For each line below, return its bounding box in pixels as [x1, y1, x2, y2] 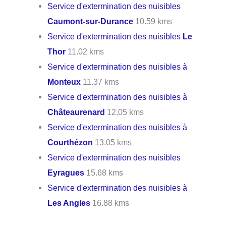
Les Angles [47, 198, 91, 208]
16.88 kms [90, 198, 130, 208]
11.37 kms [81, 77, 120, 87]
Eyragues [47, 168, 85, 178]
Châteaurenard [47, 107, 105, 117]
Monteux [47, 77, 81, 87]
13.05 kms [93, 138, 132, 147]
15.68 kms [84, 168, 124, 178]
